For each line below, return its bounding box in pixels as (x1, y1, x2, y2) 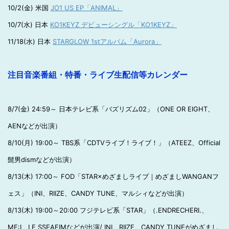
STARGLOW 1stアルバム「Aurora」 (53, 37, 162, 45)
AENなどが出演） (8, 122, 61, 130)
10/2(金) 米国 (8, 4, 51, 12)
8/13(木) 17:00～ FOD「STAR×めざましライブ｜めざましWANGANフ (8, 172, 219, 180)
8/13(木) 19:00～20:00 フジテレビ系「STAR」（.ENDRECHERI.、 (8, 206, 208, 214)
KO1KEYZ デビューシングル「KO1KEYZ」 (50, 20, 177, 29)
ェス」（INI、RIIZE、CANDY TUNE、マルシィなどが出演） (8, 189, 188, 197)
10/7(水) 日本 (8, 20, 50, 29)
